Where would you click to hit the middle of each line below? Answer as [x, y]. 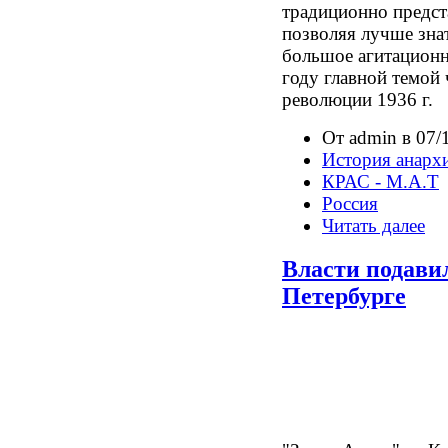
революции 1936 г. [357, 99]
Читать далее [373, 225]
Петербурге [344, 296]
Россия [350, 203]
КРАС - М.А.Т [380, 181]
